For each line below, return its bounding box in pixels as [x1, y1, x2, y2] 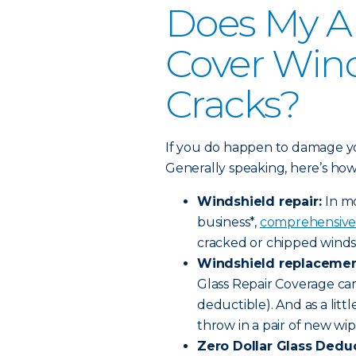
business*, [197, 215, 260, 230]
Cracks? [165, 81, 300, 127]
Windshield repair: [197, 194, 326, 209]
